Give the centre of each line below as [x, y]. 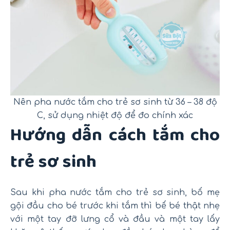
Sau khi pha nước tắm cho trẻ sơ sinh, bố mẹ [115, 193]
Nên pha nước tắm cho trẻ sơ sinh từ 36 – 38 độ [115, 102]
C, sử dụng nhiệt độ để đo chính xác [115, 115]
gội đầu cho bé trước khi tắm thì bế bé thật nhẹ [115, 206]
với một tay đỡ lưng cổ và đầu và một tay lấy [115, 219]
